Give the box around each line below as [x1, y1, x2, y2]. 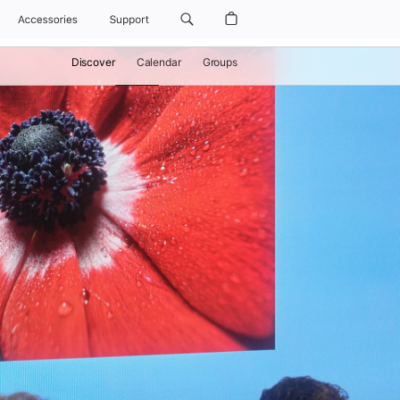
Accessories [18, 12, 79, 26]
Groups [202, 55, 237, 69]
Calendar [136, 55, 181, 69]
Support [109, 12, 148, 26]
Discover [71, 55, 115, 69]
